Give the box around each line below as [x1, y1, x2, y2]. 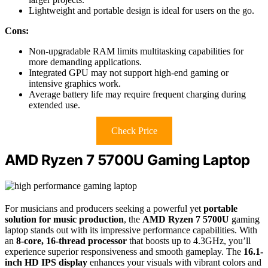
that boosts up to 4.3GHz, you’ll [127, 235, 251, 246]
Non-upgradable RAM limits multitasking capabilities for [29, 45, 243, 56]
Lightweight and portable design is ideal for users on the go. [29, 5, 254, 16]
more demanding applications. [29, 56, 142, 67]
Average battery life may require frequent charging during [29, 89, 246, 99]
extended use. [29, 99, 80, 110]
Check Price [111, 125, 157, 136]
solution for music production [5, 214, 124, 224]
